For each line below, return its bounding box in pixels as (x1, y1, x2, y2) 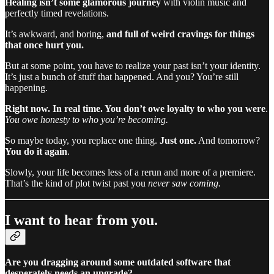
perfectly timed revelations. (5, 7, 109, 18)
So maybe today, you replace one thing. (5, 135, 160, 146)
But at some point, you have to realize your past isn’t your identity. (5, 60, 261, 71)
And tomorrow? (196, 135, 260, 146)
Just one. (160, 135, 196, 146)
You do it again (5, 146, 67, 157)
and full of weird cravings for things (106, 28, 254, 39)
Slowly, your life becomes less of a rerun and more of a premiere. (5, 166, 256, 177)
